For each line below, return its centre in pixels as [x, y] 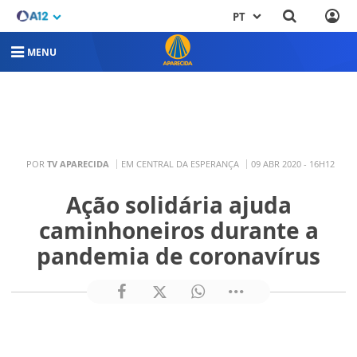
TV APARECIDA [78, 163]
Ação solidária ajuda [178, 205]
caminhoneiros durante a [178, 230]
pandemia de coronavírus [178, 256]
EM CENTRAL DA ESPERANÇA [180, 163]
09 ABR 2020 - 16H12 [293, 163]
